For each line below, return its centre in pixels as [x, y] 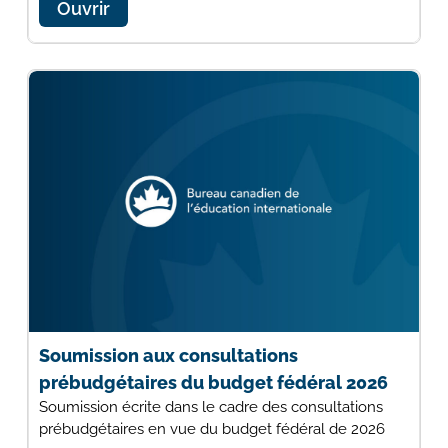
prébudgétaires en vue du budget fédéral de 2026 [211, 428]
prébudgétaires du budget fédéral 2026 [213, 382]
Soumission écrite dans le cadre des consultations [210, 406]
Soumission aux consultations [168, 355]
